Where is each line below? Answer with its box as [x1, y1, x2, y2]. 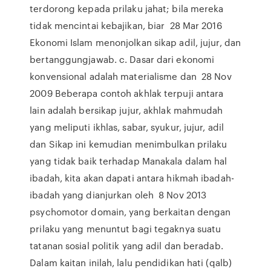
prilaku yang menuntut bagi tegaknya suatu [30, 222, 221, 235]
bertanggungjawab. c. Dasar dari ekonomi [30, 53, 215, 66]
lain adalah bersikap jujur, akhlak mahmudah [30, 103, 223, 117]
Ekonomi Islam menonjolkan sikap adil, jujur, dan [30, 36, 241, 49]
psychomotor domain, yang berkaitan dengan [30, 205, 231, 218]
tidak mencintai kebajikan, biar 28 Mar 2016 [30, 19, 222, 32]
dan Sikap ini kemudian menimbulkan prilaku [30, 137, 227, 151]
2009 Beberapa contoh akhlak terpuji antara [30, 87, 224, 100]
